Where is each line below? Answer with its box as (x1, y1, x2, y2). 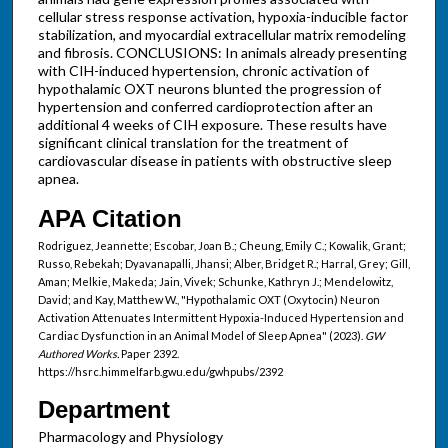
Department (37, 395, 170, 423)
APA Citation (37, 204, 182, 232)
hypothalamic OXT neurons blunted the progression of (37, 80, 381, 98)
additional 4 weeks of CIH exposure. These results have (37, 116, 387, 134)
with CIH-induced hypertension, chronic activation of (37, 62, 369, 80)
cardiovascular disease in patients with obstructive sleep (37, 152, 392, 170)
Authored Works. (37, 346, 119, 360)
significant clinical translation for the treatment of (37, 134, 348, 152)
